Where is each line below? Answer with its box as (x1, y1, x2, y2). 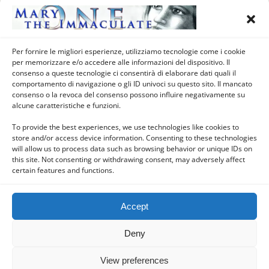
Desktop (162, 169, 198, 180)
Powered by (115, 235, 154, 246)
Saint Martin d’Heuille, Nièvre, (24, 22, 189, 39)
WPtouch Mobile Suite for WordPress (73, 246, 196, 256)
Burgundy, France (24, 38, 125, 55)
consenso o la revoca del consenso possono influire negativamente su (12, 89, 245, 100)
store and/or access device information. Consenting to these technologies (12, 133, 257, 143)
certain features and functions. (12, 165, 114, 175)
